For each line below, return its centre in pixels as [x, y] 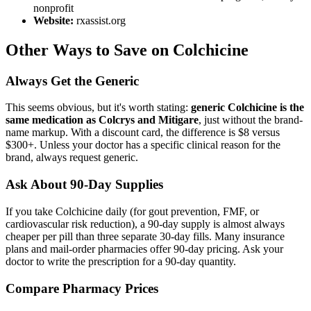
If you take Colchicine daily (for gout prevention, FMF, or [132, 211]
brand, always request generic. [72, 158]
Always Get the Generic [72, 81]
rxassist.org [100, 20]
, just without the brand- [251, 120]
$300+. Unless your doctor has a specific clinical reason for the [143, 145]
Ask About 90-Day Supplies [84, 185]
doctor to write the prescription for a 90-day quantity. [121, 261]
